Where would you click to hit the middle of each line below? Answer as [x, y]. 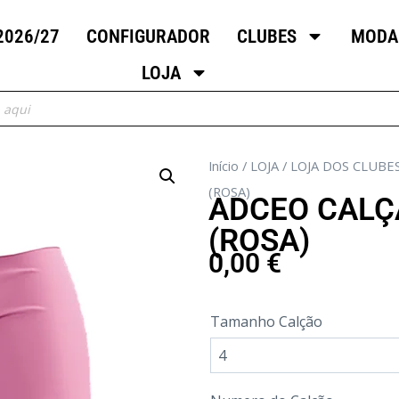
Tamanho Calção [266, 321]
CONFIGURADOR [149, 36]
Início [224, 166]
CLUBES [267, 36]
